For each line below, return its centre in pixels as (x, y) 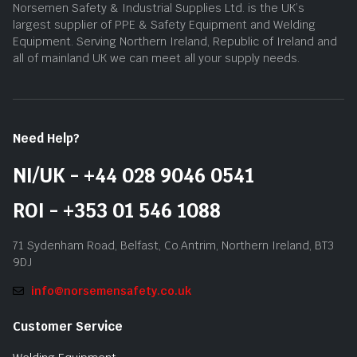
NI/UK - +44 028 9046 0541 (133, 175)
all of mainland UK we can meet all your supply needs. (156, 58)
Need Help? (46, 138)
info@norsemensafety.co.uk (111, 290)
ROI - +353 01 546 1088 (117, 210)
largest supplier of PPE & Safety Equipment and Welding (164, 24)
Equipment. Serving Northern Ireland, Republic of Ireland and (175, 41)
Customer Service (68, 326)
